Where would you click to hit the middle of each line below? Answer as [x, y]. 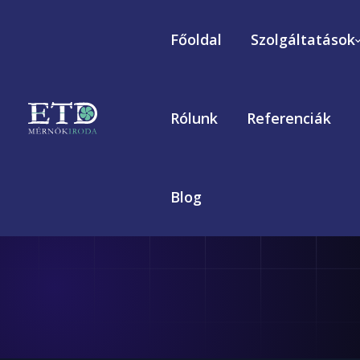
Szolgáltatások [303, 39]
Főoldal [196, 39]
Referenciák [288, 118]
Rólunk [194, 118]
